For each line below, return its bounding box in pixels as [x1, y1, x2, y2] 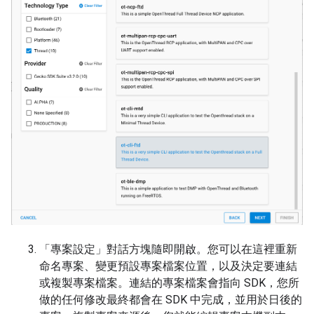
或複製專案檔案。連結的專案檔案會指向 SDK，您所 [39, 275, 299, 289]
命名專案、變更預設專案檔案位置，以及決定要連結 [39, 259, 297, 273]
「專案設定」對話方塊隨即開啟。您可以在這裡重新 [39, 242, 297, 256]
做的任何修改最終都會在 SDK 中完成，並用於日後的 [39, 292, 302, 306]
